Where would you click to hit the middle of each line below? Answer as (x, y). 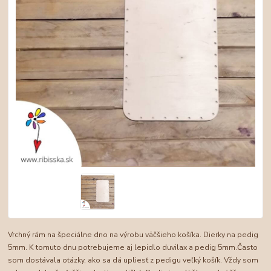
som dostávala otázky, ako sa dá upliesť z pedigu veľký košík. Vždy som (133, 260)
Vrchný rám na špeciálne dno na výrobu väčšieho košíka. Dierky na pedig (133, 235)
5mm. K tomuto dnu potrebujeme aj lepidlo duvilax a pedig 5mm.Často (133, 248)
